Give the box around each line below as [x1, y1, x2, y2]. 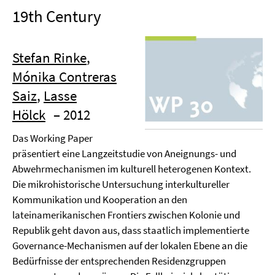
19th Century [12, 6, 101, 26]
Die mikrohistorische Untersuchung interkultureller [12, 177, 230, 191]
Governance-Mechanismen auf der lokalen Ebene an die [12, 239, 247, 252]
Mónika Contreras [12, 68, 117, 85]
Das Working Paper [12, 131, 93, 145]
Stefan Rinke [12, 48, 87, 66]
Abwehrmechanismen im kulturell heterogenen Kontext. [12, 162, 251, 176]
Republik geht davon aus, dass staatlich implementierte [12, 223, 249, 237]
